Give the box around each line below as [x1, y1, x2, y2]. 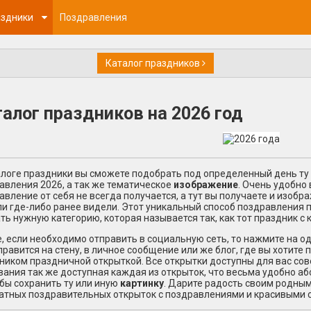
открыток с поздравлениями [113, 289, 244, 301]
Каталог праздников [106, 58, 202, 69]
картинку [120, 278, 164, 289]
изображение [174, 179, 238, 191]
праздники [24, 168, 73, 180]
